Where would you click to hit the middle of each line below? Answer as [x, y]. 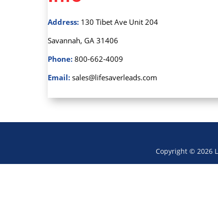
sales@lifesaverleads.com [114, 77]
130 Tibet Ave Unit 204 [118, 22]
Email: [59, 77]
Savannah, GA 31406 [83, 40]
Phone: [60, 59]
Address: [63, 22]
